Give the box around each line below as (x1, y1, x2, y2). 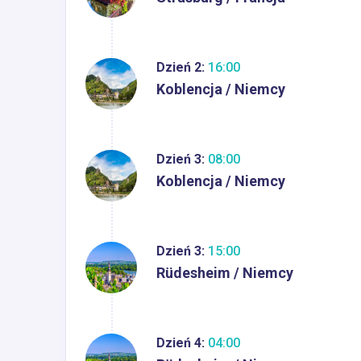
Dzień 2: (156, 59, 205, 75)
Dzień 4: (156, 334, 205, 351)
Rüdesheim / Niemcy (156, 263, 293, 281)
